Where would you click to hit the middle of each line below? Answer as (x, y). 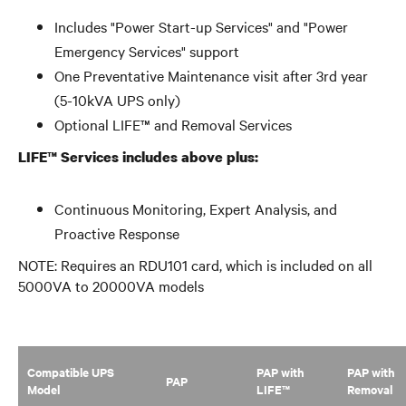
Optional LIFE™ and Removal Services (173, 124)
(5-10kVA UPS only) (117, 100)
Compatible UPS (71, 372)
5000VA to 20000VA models (111, 285)
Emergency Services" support (147, 51)
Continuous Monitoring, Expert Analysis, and (196, 208)
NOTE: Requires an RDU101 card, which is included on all (195, 265)
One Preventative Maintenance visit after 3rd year (211, 75)
